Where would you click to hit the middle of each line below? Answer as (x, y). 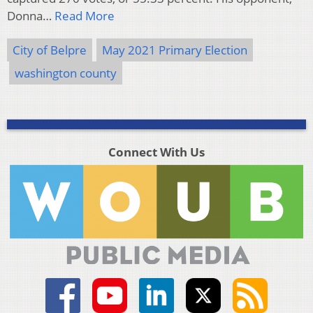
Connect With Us (156, 152)
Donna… (31, 16)
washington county (66, 73)
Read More (85, 16)
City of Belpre (50, 50)
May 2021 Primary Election (175, 50)
